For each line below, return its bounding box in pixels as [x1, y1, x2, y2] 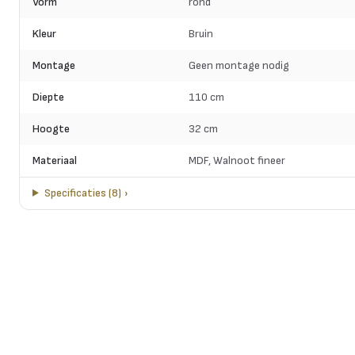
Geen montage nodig [188, 59, 289, 72]
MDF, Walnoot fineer [188, 154, 285, 167]
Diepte [32, 90, 64, 104]
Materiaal [32, 154, 77, 167]
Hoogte [32, 122, 70, 136]
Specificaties [44, 186, 106, 200]
